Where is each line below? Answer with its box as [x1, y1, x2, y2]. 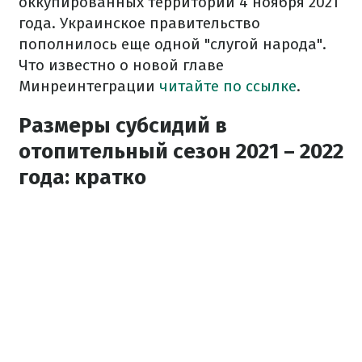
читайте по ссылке [159, 77, 297, 95]
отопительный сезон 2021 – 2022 [19, 139, 343, 164]
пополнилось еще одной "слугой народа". [19, 35, 326, 53]
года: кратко [19, 165, 146, 190]
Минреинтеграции [19, 77, 159, 95]
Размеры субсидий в [19, 113, 227, 138]
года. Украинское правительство [19, 14, 260, 32]
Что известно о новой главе [19, 56, 224, 74]
